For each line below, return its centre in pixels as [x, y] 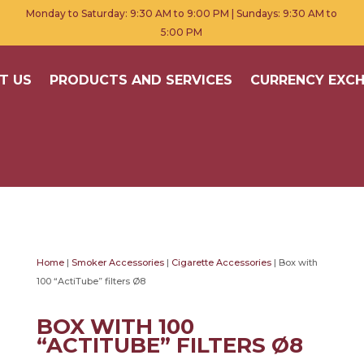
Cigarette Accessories [221, 262]
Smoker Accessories [117, 262]
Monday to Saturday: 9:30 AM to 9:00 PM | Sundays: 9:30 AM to [182, 13]
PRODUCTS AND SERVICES [141, 80]
